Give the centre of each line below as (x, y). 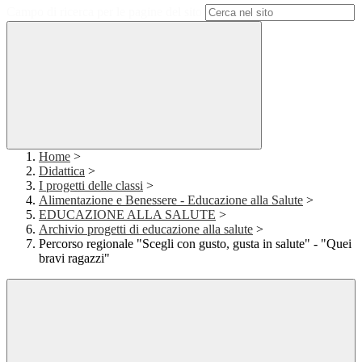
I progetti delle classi (91, 186)
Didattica (62, 171)
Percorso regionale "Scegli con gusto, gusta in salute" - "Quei (195, 244)
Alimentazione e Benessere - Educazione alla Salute (171, 200)
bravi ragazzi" (74, 259)
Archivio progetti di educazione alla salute (146, 229)
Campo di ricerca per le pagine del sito (104, 12)
